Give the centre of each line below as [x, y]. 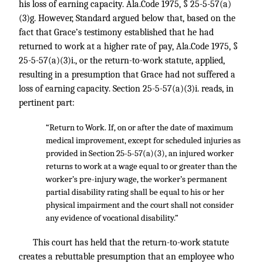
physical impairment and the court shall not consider [139, 205]
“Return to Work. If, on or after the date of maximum [139, 127]
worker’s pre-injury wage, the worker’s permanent [136, 179]
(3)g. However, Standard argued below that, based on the [127, 18]
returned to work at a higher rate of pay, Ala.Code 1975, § [128, 46]
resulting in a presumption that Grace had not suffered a [127, 75]
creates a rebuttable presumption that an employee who [127, 257]
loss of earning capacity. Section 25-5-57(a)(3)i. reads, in [126, 89]
